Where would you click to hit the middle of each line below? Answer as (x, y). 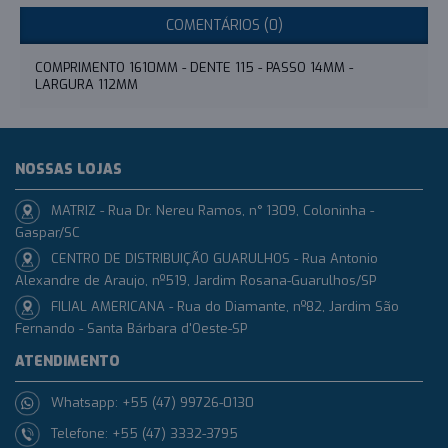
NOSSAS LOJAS (68, 169)
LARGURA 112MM (86, 84)
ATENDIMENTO (67, 361)
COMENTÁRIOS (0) (224, 25)
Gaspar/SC (47, 232)
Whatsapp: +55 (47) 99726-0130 (152, 402)
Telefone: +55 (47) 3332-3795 (144, 433)
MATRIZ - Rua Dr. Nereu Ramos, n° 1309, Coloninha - (212, 210)
